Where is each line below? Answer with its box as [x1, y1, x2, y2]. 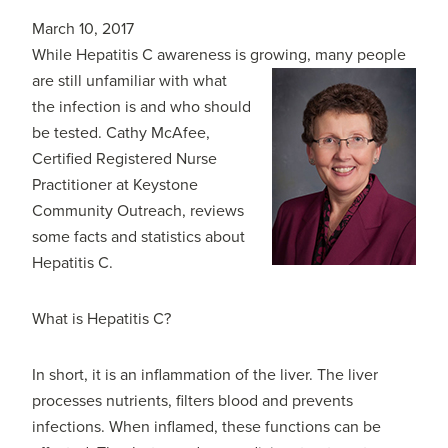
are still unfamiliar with [32, 71, 194, 92]
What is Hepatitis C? [32, 309, 172, 330]
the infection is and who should [32, 97, 252, 118]
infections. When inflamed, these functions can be [32, 417, 382, 438]
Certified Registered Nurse [32, 149, 218, 170]
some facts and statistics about [32, 227, 246, 248]
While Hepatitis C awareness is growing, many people [32, 45, 407, 66]
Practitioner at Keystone [32, 175, 199, 196]
